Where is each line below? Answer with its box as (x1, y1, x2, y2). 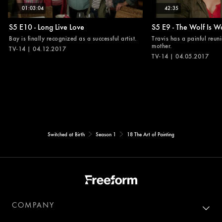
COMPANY (12, 200, 55, 210)
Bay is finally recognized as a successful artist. (9, 33, 137, 43)
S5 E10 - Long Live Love (9, 21, 84, 32)
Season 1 (96, 130, 116, 138)
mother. (152, 41, 172, 50)
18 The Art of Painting (127, 130, 174, 138)
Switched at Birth (48, 130, 85, 138)
